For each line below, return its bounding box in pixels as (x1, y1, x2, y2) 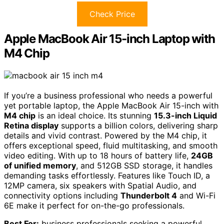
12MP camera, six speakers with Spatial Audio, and (4, 180, 196, 190)
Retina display (4, 120, 58, 130)
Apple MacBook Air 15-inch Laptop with (4, 31, 215, 46)
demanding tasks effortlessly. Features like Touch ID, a (4, 170, 210, 180)
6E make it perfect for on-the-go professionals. (4, 200, 184, 210)
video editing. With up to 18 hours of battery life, (4, 150, 191, 160)
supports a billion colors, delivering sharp (58, 120, 218, 130)
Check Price (89, 8, 135, 19)
